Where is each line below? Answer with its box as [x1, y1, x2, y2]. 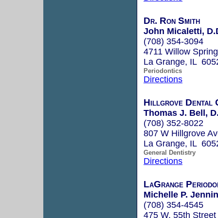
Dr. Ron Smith [144, 15, 200, 26]
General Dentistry [144, 148, 196, 156]
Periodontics [144, 67, 182, 74]
